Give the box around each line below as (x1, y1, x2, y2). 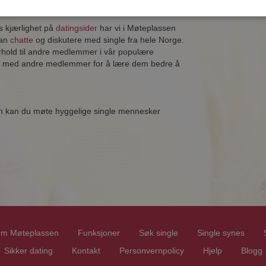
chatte (10, 35, 33, 45)
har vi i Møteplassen (97, 23, 176, 33)
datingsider (56, 23, 97, 33)
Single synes (197, 228, 245, 237)
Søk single (138, 228, 178, 237)
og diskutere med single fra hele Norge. (33, 35, 184, 45)
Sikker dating (4, 246, 53, 255)
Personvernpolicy (119, 246, 184, 255)
